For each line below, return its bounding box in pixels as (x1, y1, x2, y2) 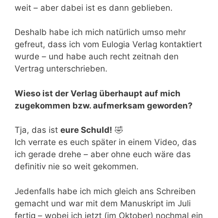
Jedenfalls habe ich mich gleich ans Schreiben (15, 186, 196, 196)
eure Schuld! (60, 125, 112, 135)
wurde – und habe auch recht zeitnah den (15, 52, 179, 61)
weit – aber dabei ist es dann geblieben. (15, 2, 173, 13)
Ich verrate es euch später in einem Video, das (15, 137, 197, 147)
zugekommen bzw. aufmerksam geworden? (15, 100, 195, 110)
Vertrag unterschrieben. (15, 64, 108, 73)
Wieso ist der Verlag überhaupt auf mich (15, 88, 181, 98)
